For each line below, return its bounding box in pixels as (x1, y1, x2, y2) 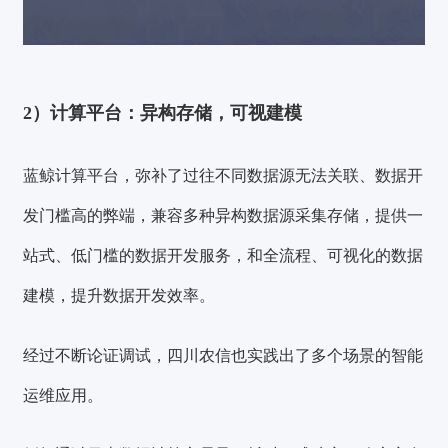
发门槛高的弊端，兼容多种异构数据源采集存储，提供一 (23, 207, 424, 224)
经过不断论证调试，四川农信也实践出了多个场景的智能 (23, 346, 424, 364)
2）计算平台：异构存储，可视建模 (23, 103, 303, 124)
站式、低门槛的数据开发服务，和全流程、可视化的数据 (23, 247, 424, 264)
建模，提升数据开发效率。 (23, 287, 216, 304)
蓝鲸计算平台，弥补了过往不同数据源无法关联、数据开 (23, 167, 424, 184)
